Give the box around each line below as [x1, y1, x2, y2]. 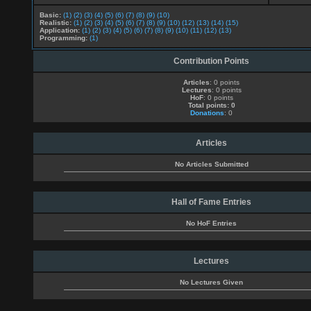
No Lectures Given [180, 278, 243, 286]
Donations [190, 109, 224, 117]
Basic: [40, 11, 61, 19]
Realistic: [40, 19, 72, 26]
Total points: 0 [187, 101, 235, 109]
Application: [40, 26, 80, 34]
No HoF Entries [186, 219, 237, 227]
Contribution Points [174, 56, 249, 66]
